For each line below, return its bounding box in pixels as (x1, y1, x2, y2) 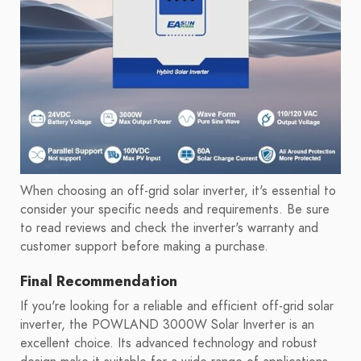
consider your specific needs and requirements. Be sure (20, 201, 330, 219)
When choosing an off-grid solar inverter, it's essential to (20, 182, 336, 201)
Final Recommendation (20, 271, 177, 292)
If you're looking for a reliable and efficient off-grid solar (20, 297, 334, 316)
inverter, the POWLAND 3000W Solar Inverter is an (20, 316, 314, 334)
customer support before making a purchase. (20, 238, 268, 256)
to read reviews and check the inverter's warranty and (20, 219, 318, 238)
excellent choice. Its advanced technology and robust (20, 334, 317, 353)
